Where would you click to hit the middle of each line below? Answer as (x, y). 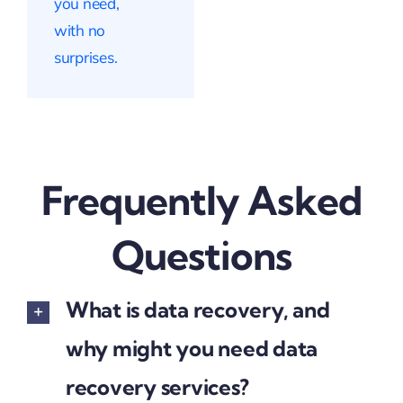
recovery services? (157, 387)
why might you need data (192, 349)
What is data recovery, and (197, 310)
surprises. (85, 57)
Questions (201, 255)
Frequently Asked (201, 200)
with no (80, 30)
